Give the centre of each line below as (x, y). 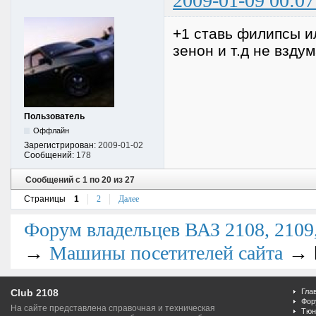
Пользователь (54, 117)
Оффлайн (51, 131)
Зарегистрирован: (61, 146)
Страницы (45, 199)
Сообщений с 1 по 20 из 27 (80, 180)
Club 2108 (35, 293)
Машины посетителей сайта (166, 253)
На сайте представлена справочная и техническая (113, 309)
